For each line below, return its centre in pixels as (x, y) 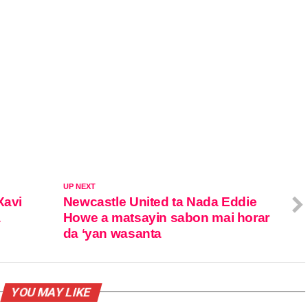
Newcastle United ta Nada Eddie (160, 201)
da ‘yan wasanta (112, 233)
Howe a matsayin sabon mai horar (166, 217)
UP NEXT (79, 186)
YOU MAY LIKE (51, 292)
